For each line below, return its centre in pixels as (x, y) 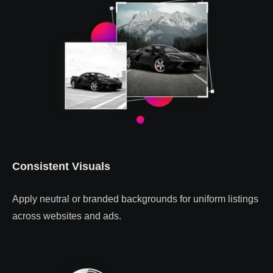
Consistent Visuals (61, 167)
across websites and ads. (67, 216)
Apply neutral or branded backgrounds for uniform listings (135, 199)
